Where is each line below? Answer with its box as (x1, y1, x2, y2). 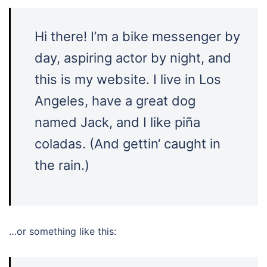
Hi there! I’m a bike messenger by (35, 29, 240, 44)
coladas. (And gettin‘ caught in (35, 136, 221, 151)
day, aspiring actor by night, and (35, 50, 231, 66)
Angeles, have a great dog (35, 93, 195, 108)
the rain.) (35, 157, 89, 173)
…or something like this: (9, 225, 116, 237)
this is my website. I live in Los (35, 72, 221, 87)
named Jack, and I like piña (35, 114, 200, 130)
